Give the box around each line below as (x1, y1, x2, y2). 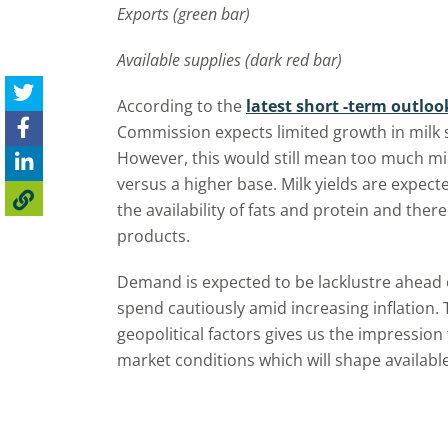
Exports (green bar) (117, 3, 250, 26)
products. (117, 225, 190, 248)
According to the (117, 95, 246, 118)
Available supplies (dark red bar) (117, 49, 342, 72)
